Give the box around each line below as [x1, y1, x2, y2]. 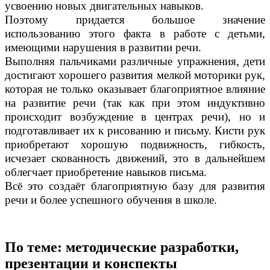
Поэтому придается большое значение [5, 13, 265, 27]
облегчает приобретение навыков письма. [5, 166, 207, 179]
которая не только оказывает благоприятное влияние [5, 83, 265, 96]
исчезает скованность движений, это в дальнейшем [5, 152, 265, 165]
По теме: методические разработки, [5, 239, 239, 255]
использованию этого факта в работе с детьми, [5, 27, 265, 40]
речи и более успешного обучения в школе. [5, 193, 217, 207]
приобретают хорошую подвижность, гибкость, [5, 138, 265, 151]
